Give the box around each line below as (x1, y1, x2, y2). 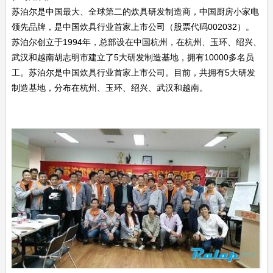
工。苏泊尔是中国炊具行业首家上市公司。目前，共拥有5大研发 (12, 67, 255, 77)
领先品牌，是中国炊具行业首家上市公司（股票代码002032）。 (12, 21, 254, 32)
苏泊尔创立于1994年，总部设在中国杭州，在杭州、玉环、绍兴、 (12, 37, 261, 47)
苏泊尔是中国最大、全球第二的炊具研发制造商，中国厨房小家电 (12, 6, 259, 16)
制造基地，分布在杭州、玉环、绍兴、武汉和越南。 (12, 82, 208, 93)
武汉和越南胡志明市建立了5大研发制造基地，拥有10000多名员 (12, 52, 254, 62)
